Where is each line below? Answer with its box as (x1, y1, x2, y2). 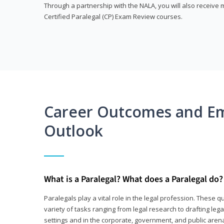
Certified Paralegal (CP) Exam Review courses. (44, 12, 182, 21)
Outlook (44, 120, 103, 141)
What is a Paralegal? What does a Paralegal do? (44, 172, 223, 185)
